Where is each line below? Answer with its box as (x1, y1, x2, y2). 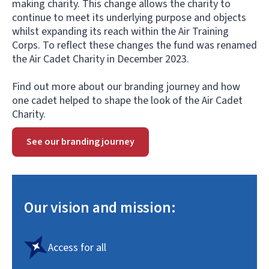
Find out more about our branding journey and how (12, 79, 240, 94)
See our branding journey (26, 135, 134, 148)
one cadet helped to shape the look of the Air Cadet (12, 93, 243, 108)
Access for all (48, 240, 106, 255)
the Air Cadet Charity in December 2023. (12, 52, 189, 67)
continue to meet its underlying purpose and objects (12, 10, 246, 25)
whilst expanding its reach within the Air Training (12, 24, 229, 39)
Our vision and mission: (24, 197, 176, 219)
